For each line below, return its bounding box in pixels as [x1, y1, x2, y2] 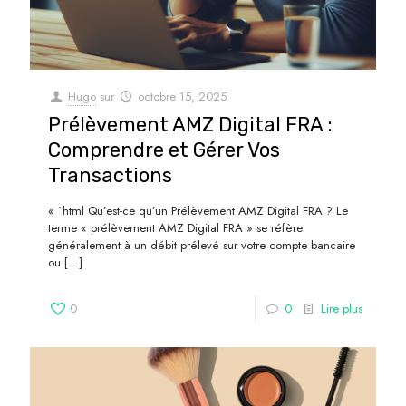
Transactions [48, 162, 172, 188]
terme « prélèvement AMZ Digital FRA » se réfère [48, 218, 303, 237]
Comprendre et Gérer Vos [48, 137, 280, 162]
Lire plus [321, 299, 362, 317]
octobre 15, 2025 [138, 87, 227, 105]
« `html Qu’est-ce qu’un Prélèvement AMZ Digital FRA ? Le [48, 201, 348, 219]
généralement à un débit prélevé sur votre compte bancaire [48, 236, 355, 254]
